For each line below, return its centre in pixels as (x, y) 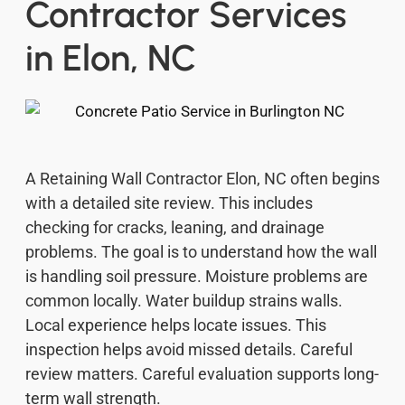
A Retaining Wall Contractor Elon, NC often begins (202, 178)
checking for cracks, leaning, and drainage (175, 227)
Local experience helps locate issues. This (176, 325)
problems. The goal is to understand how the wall (201, 251)
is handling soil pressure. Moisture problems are (197, 276)
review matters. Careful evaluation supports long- (202, 373)
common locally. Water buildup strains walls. (184, 300)
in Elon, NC (111, 58)
